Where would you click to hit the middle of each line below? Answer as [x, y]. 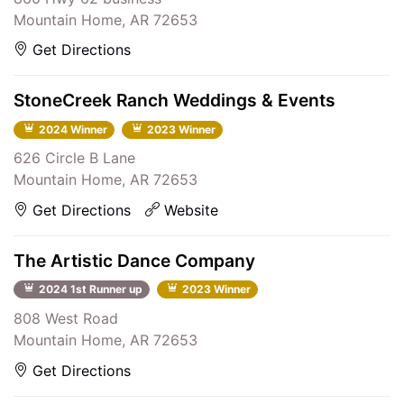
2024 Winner [71, 129]
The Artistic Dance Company [134, 260]
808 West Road [66, 318]
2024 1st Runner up [89, 289]
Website [189, 210]
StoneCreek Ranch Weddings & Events [174, 101]
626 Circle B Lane [74, 158]
